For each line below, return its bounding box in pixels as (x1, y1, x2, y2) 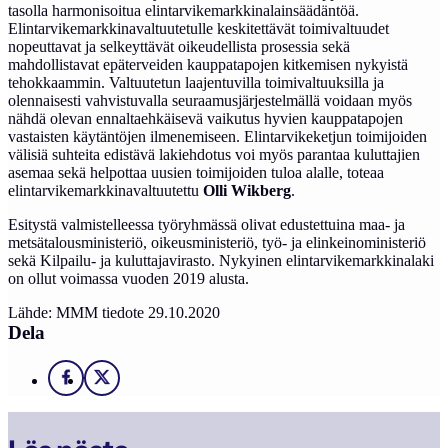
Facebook (71, 375, 128, 392)
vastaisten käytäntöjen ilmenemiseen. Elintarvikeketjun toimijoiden (8, 128, 427, 145)
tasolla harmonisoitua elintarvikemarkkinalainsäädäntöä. (8, 2, 359, 19)
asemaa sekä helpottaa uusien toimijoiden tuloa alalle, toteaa (8, 164, 384, 181)
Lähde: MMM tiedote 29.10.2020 (8, 304, 220, 321)
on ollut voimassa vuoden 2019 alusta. (8, 270, 249, 287)
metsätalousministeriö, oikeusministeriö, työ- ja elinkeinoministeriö (8, 234, 426, 251)
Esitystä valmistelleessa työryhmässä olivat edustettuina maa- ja (8, 216, 405, 233)
